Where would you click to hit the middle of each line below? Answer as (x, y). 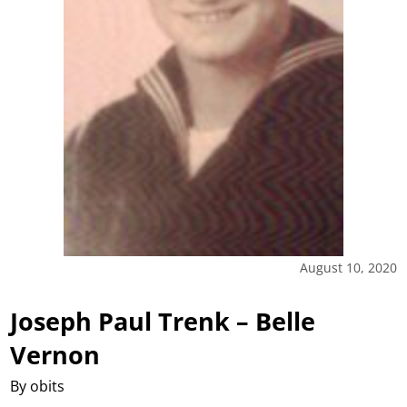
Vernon (55, 354)
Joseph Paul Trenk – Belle (163, 321)
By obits (38, 386)
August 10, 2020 (348, 267)
